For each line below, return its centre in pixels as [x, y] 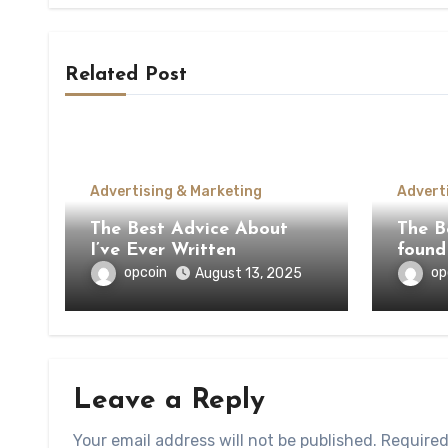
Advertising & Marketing [176, 191]
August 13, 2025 [248, 273]
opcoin [145, 273]
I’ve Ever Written [163, 250]
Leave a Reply [169, 401]
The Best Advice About [189, 229]
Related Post [126, 75]
